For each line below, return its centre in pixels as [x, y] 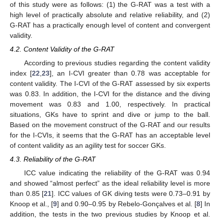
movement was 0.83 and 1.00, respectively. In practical [110, 104]
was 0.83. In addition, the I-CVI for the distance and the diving [110, 94]
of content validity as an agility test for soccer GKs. [88, 146]
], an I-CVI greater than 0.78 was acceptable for [130, 73]
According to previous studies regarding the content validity [117, 63]
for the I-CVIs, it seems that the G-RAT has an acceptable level [110, 135]
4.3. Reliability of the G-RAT [53, 159]
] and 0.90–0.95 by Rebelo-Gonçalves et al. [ [127, 204]
